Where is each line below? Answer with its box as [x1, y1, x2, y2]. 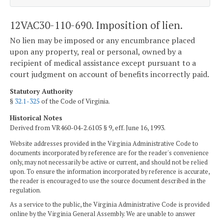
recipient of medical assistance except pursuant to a [10, 57, 196, 69]
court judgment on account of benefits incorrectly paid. [10, 69, 209, 80]
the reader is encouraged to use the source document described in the [10, 177, 206, 186]
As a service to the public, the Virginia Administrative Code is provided [10, 200, 210, 209]
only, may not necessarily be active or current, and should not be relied [10, 158, 208, 167]
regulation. [10, 186, 41, 195]
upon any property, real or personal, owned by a [10, 46, 182, 57]
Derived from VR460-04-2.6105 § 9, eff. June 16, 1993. [10, 123, 165, 132]
